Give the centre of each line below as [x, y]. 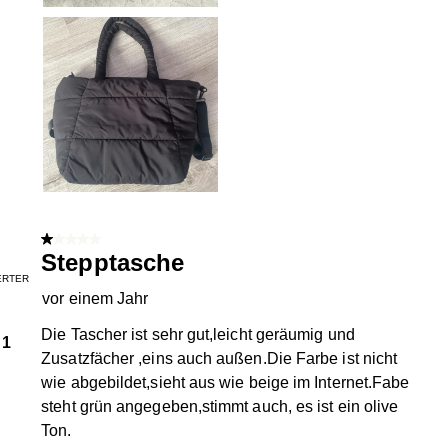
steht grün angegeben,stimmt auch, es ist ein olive [220, 406]
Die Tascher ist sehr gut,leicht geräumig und [198, 334]
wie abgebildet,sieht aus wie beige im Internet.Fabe [225, 382]
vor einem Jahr [95, 298]
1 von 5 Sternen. [96, 241]
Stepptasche [113, 262]
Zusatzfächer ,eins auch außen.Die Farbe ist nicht [219, 358]
